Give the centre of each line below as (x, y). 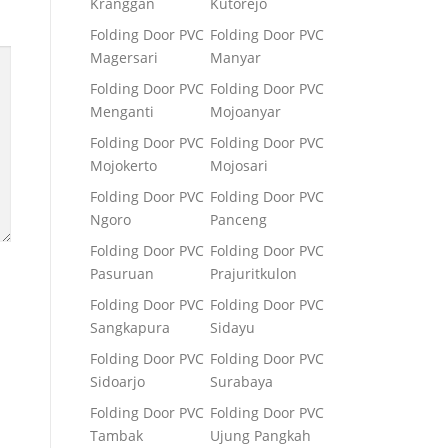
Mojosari (239, 165)
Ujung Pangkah (260, 435)
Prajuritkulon (253, 273)
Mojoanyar (245, 111)
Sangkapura (130, 327)
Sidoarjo (117, 381)
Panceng (238, 219)
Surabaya (241, 381)
